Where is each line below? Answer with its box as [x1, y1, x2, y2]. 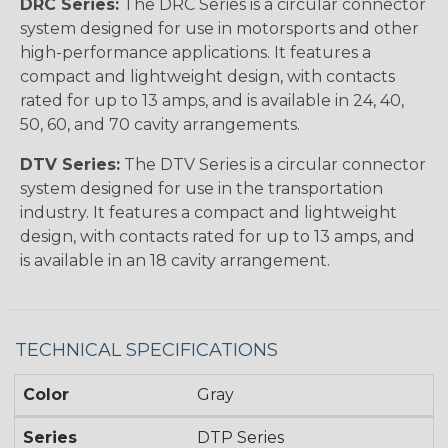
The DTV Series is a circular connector [120, 155, 426, 175]
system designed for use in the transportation [20, 179, 383, 199]
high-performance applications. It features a [20, 43, 371, 63]
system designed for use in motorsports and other [20, 19, 419, 39]
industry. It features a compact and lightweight [20, 203, 397, 223]
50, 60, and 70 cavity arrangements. [20, 115, 300, 135]
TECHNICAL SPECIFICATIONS [15, 339, 278, 362]
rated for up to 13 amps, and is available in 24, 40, [20, 91, 404, 111]
